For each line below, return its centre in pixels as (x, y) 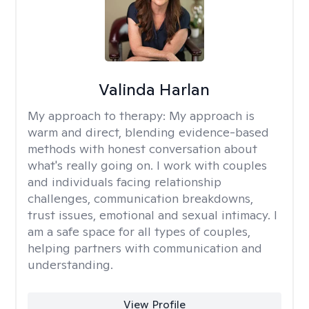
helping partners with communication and (145, 248)
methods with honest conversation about (142, 149)
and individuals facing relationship (124, 182)
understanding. (70, 265)
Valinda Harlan (154, 89)
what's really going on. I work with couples (147, 165)
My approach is (212, 116)
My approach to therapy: (98, 116)
